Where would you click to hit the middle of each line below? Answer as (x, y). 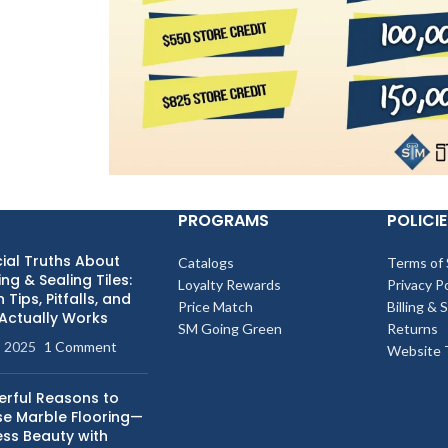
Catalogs (205, 263)
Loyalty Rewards (229, 285)
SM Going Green (229, 329)
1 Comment (80, 347)
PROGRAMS (223, 221)
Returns (412, 329)
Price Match (215, 307)
